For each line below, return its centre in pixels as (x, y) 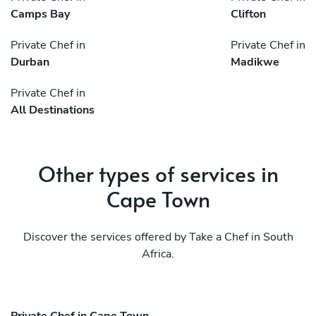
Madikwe (255, 62)
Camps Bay (40, 14)
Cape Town (158, 199)
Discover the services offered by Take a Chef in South (158, 237)
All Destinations (53, 110)
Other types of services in (158, 174)
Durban (30, 62)
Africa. (158, 254)
